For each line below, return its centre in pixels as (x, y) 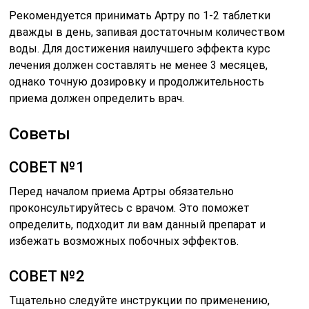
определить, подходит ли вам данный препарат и (138, 224)
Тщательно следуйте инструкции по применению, (140, 300)
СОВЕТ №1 (47, 167)
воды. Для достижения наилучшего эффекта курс (140, 48)
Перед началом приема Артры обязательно (122, 191)
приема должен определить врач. (97, 98)
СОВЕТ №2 (47, 276)
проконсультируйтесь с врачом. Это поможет (130, 208)
